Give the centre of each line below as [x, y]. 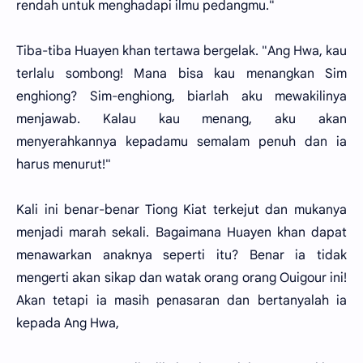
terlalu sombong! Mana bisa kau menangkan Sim [181, 74]
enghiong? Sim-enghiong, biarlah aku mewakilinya [181, 96]
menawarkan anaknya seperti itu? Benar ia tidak [181, 255]
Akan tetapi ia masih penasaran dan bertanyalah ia [181, 301]
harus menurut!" [64, 164]
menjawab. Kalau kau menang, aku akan [181, 119]
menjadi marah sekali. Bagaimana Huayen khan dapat [181, 233]
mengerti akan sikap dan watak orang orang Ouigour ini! [181, 278]
